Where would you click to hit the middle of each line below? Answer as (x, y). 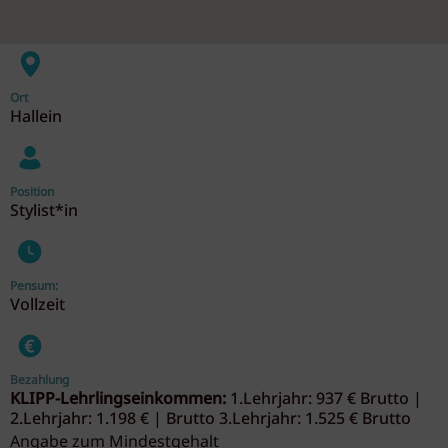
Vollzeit (37, 305)
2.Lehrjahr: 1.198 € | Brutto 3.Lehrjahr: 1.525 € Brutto (212, 419)
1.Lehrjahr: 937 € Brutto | (324, 399)
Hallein (36, 117)
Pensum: (34, 286)
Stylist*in (44, 211)
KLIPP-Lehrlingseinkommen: (118, 399)
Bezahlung (39, 380)
